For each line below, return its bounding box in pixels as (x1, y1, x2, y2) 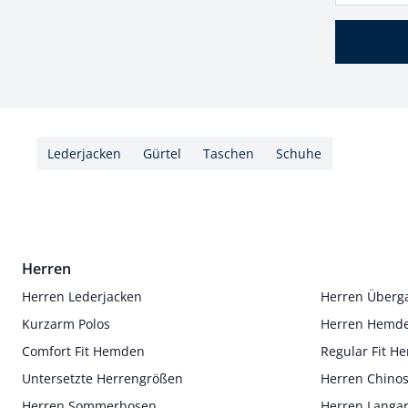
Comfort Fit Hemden (22, 342, 145, 360)
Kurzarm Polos (22, 314, 110, 332)
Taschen (203, 144, 254, 162)
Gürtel (143, 144, 181, 162)
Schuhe (276, 144, 321, 162)
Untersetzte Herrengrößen (22, 369, 183, 387)
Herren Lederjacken (22, 287, 142, 305)
